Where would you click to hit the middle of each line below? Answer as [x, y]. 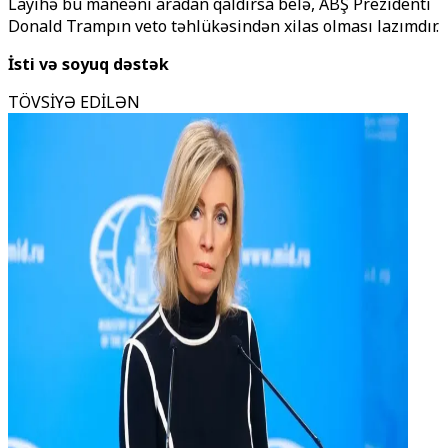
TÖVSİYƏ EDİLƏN [74, 102]
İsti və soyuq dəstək [88, 64]
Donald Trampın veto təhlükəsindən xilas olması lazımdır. [223, 26]
